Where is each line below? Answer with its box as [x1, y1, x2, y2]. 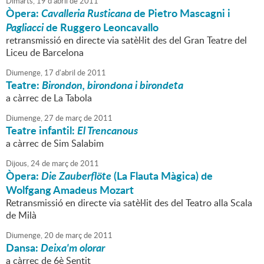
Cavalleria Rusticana [41, 5, 131, 21]
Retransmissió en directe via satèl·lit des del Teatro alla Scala [6, 196, 252, 210]
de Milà [6, 209, 37, 222]
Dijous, [6, 158, 29, 169]
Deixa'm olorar [41, 240, 105, 256]
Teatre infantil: [6, 123, 77, 138]
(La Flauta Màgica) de [111, 168, 213, 184]
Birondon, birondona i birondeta [42, 77, 183, 93]
